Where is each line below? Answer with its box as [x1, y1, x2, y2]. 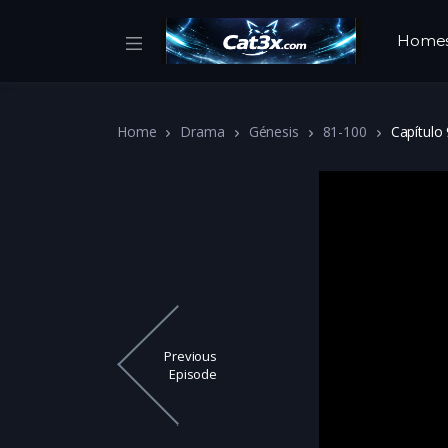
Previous [164, 347, 217, 366]
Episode [169, 365, 217, 384]
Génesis [248, 122, 299, 141]
